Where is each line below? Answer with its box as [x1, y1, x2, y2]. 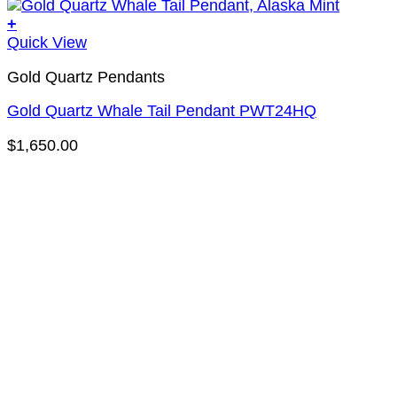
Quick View [7, 33, 87, 51]
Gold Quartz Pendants [7, 67, 165, 86]
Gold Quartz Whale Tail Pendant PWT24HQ [7, 102, 316, 121]
